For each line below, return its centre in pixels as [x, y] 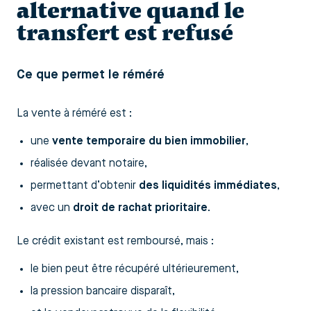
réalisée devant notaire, [89, 163]
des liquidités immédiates [208, 186]
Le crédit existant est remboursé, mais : [115, 241]
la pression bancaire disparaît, [103, 291]
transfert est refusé [125, 33]
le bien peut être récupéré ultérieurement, [135, 269]
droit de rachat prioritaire [140, 208]
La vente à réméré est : [74, 114]
